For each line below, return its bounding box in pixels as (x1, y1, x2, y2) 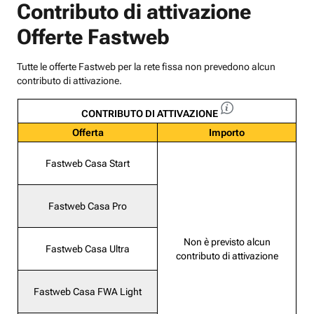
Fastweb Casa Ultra (46, 243, 130, 255)
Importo (209, 127, 245, 139)
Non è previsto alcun (183, 236, 271, 248)
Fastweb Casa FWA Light (34, 286, 142, 298)
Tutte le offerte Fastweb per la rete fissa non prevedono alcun (17, 61, 275, 73)
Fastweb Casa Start (46, 158, 130, 170)
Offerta (71, 127, 104, 139)
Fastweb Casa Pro (48, 200, 127, 212)
